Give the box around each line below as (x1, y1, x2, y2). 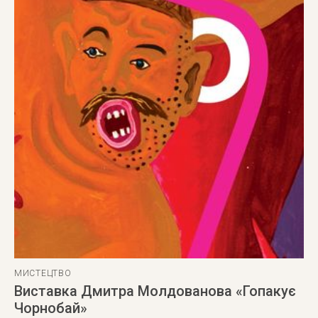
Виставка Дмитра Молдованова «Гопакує (14, 283, 296, 300)
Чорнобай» (14, 300, 87, 317)
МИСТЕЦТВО (14, 268, 72, 278)
